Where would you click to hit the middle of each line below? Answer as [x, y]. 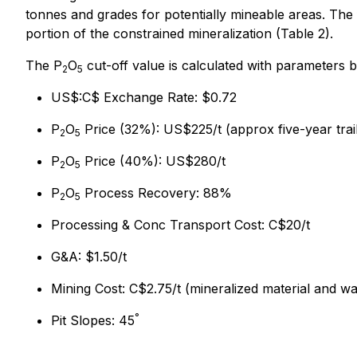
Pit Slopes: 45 [93, 320]
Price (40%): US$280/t [153, 161]
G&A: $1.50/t [89, 257]
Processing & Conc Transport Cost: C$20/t [180, 225]
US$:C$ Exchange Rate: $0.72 [144, 97]
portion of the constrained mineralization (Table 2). [179, 33]
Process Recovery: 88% [156, 193]
